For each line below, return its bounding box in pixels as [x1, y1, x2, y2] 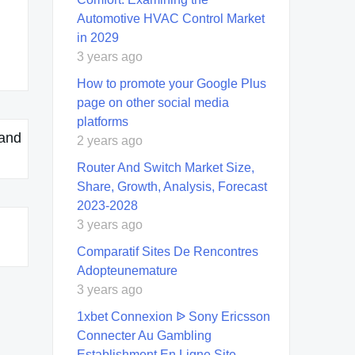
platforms [77, 114, 128, 128]
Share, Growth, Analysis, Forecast [77, 179, 267, 193]
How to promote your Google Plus [77, 76, 266, 90]
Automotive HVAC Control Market [77, 11, 265, 25]
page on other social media [77, 95, 229, 109]
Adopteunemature [77, 263, 177, 277]
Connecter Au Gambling [77, 328, 212, 342]
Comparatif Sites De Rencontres [77, 244, 258, 258]
